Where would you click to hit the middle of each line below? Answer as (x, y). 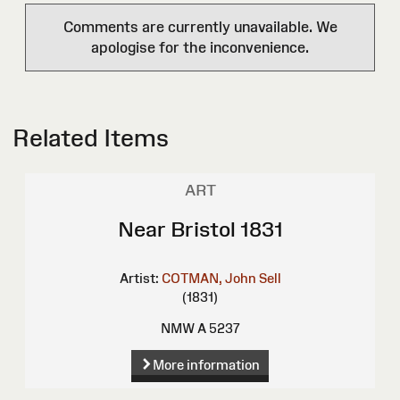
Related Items (91, 138)
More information (206, 365)
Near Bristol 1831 (200, 229)
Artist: (139, 279)
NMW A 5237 (200, 329)
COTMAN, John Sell (221, 279)
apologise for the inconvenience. (200, 48)
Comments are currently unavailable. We (200, 27)
